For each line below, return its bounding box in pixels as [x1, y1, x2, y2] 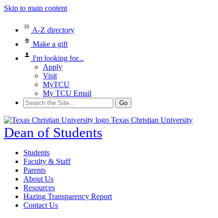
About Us [23, 175, 54, 183]
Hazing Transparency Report [23, 192, 112, 200]
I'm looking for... [31, 54, 84, 62]
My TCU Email [43, 89, 91, 97]
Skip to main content [4, 4, 67, 12]
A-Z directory [31, 26, 74, 34]
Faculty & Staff [23, 157, 71, 165]
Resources [23, 183, 55, 192]
